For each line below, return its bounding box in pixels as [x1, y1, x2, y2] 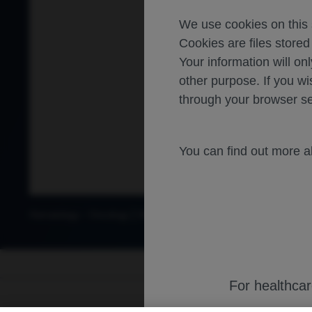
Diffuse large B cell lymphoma [138, 209, 260, 220]
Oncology [89, 209, 129, 220]
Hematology [29, 209, 79, 220]
